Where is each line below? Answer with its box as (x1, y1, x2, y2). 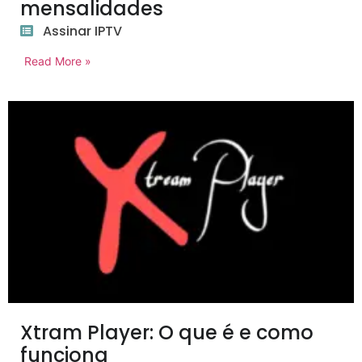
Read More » (24, 54, 91, 69)
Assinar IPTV (43, 22, 122, 41)
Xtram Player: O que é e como (20, 319, 314, 347)
